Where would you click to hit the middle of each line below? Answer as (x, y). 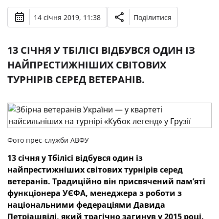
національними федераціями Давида (86, 205)
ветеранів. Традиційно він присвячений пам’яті (106, 181)
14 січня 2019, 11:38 (67, 17)
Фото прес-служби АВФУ (48, 140)
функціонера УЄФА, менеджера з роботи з (95, 193)
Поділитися (153, 17)
